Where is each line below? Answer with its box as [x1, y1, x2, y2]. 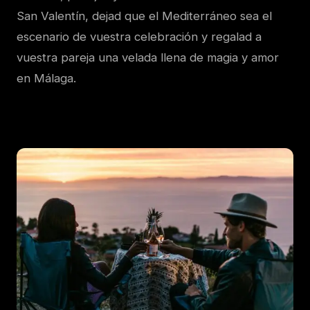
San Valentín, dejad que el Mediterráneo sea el [17, 9, 272, 23]
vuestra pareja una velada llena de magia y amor [17, 51, 279, 64]
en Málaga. [17, 71, 76, 85]
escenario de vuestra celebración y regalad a [17, 30, 262, 44]
